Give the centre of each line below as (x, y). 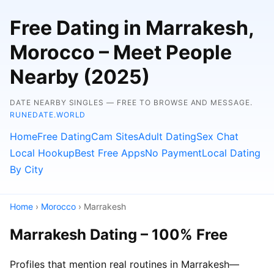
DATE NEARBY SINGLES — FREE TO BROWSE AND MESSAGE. (131, 102)
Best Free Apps (110, 153)
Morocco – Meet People (121, 52)
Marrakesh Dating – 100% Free (119, 234)
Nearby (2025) (80, 77)
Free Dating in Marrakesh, (132, 28)
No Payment (173, 153)
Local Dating (231, 153)
